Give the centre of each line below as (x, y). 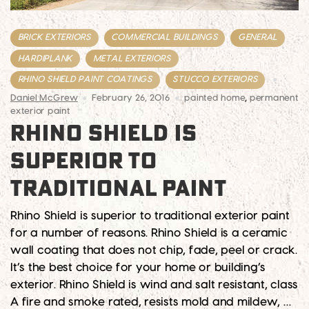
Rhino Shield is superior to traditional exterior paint (150, 216)
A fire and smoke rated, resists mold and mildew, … (151, 302)
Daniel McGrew (44, 98)
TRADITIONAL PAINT (119, 189)
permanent (274, 98)
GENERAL (258, 38)
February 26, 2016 (131, 98)
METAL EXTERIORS (132, 58)
